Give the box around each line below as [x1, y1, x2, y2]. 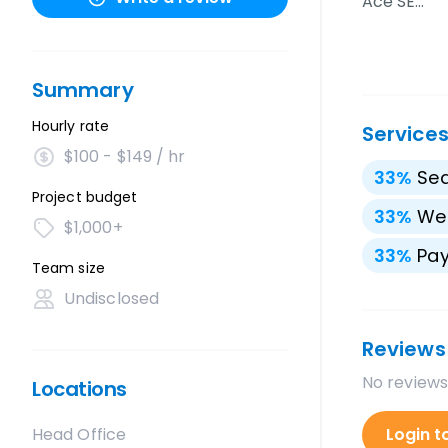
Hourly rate [32, 116, 109, 136]
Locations [32, 375, 127, 403]
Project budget [32, 187, 138, 207]
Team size [32, 258, 105, 278]
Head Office [32, 423, 126, 446]
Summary [32, 76, 134, 104]
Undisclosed [64, 287, 159, 310]
